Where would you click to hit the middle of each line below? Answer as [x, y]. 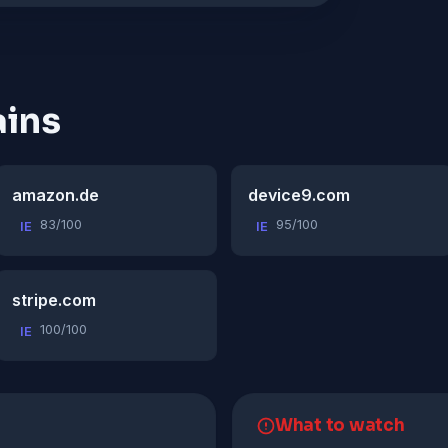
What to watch [340, 426]
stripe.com [53, 300]
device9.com [299, 195]
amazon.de [55, 195]
